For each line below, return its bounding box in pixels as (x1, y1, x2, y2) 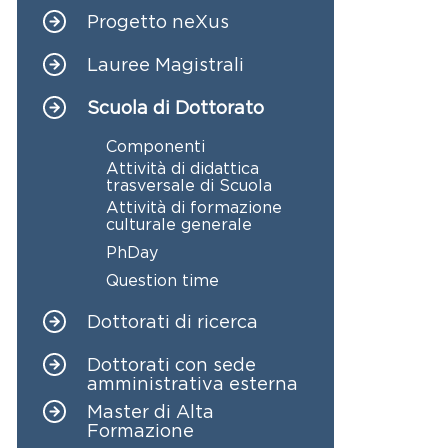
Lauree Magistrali (87, 54, 245, 75)
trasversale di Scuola (105, 175, 272, 194)
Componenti (105, 136, 205, 155)
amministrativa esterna (87, 373, 299, 394)
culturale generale (105, 214, 252, 233)
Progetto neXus (87, 11, 230, 32)
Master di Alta (87, 402, 215, 423)
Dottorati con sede (87, 354, 257, 375)
